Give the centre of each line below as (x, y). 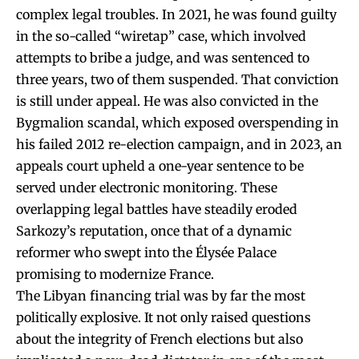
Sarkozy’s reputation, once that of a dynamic (154, 230)
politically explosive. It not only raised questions (163, 317)
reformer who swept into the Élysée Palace (146, 252)
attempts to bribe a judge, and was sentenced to (163, 57)
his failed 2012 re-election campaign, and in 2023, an (179, 144)
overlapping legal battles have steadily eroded (157, 209)
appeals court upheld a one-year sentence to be (160, 165)
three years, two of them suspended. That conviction (177, 79)
